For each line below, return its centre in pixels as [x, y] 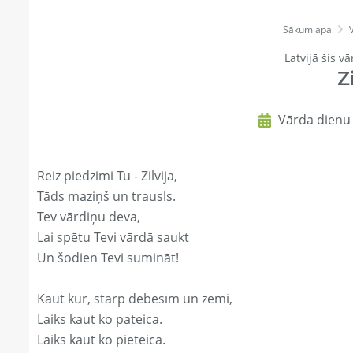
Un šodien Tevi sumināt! [108, 258]
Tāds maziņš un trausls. [106, 197]
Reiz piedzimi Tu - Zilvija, [107, 176]
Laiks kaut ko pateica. [100, 320]
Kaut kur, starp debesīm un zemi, [135, 299]
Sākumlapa [307, 30]
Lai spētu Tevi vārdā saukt [113, 238]
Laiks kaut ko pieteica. [101, 340]
